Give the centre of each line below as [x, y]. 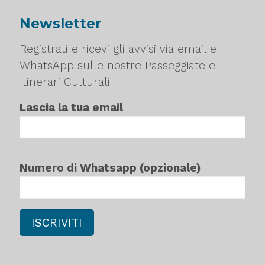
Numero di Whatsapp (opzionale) [110, 168]
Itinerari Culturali [65, 82]
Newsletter [60, 24]
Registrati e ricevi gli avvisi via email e [118, 49]
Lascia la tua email [71, 108]
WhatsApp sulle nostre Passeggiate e [117, 66]
